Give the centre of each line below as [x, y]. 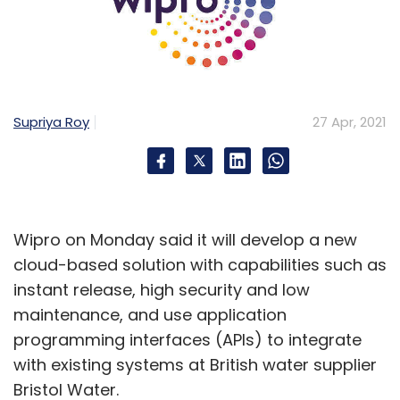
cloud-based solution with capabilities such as [200, 265]
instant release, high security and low [162, 290]
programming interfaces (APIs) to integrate [187, 340]
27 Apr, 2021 [350, 122]
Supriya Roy [51, 121]
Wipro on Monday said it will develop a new [185, 240]
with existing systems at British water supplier [195, 365]
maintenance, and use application [150, 315]
